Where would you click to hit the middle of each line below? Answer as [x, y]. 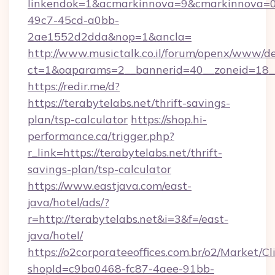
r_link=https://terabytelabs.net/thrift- [125, 153]
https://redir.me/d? [74, 86]
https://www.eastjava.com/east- [110, 186]
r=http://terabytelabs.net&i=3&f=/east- [128, 219]
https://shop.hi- [169, 119]
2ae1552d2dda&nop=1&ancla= [110, 37]
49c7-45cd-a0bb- [73, 20]
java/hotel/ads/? [68, 202]
